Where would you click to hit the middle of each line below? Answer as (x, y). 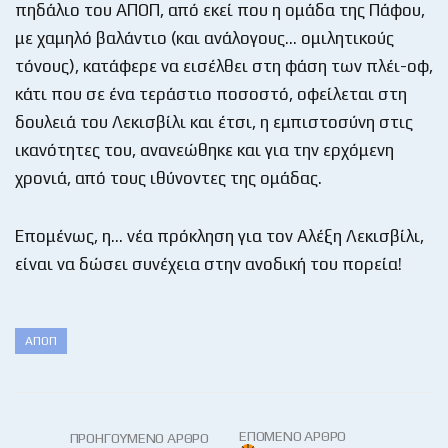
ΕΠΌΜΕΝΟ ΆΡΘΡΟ (293, 435)
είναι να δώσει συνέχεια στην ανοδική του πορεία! (208, 263)
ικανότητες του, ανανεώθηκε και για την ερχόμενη (204, 149)
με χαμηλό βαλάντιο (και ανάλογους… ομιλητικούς (204, 37)
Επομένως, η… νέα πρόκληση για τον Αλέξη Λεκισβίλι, (219, 235)
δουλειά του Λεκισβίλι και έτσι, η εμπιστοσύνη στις (214, 121)
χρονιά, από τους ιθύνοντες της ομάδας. (168, 177)
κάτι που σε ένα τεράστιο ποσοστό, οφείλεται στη (211, 93)
